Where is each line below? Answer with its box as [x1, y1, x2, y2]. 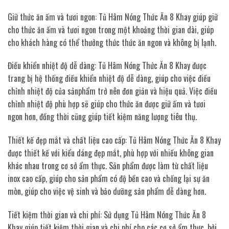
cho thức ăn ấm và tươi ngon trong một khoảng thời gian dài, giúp [8, 23, 214, 36]
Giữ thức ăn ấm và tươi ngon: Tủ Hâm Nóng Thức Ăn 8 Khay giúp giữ [8, 10, 218, 23]
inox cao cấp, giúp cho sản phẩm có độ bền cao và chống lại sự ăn [8, 172, 210, 185]
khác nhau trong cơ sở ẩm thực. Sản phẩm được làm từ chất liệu [8, 159, 208, 172]
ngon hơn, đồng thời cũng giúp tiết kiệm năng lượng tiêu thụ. [8, 110, 197, 123]
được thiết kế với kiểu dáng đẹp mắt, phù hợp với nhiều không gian [8, 147, 214, 159]
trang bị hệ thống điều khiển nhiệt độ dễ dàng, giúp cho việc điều [8, 72, 211, 85]
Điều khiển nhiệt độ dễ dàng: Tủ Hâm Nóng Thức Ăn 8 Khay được [8, 59, 207, 72]
